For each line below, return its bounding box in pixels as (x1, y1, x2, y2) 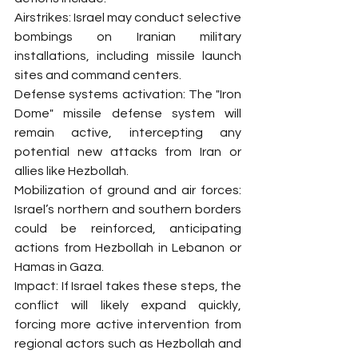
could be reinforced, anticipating (14, 222, 241, 235)
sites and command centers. (14, 69, 181, 82)
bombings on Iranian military (14, 30, 241, 43)
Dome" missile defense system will (14, 107, 241, 120)
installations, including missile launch (14, 50, 241, 62)
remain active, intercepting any (14, 126, 241, 139)
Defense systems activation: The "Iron (14, 88, 241, 101)
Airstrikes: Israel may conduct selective (14, 11, 241, 24)
